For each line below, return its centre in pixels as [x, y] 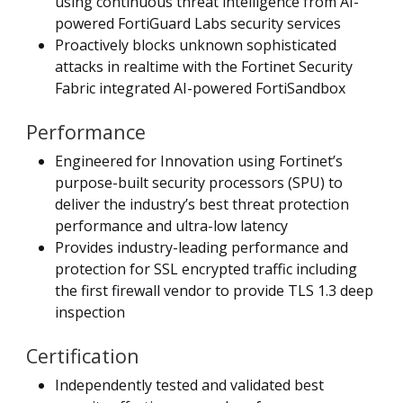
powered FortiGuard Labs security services [198, 23]
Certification [83, 355]
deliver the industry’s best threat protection [202, 204]
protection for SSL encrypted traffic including [206, 269]
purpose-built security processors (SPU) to [199, 182]
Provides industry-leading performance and [201, 247]
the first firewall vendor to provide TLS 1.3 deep [214, 290]
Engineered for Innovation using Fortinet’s [199, 161]
